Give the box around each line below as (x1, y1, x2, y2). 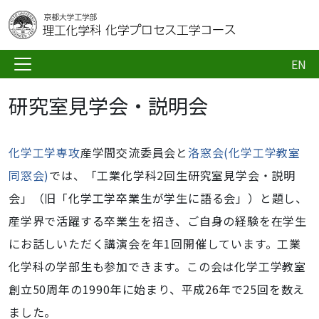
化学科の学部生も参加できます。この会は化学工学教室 (9, 258, 306, 275)
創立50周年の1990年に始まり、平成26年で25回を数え (9, 281, 305, 298)
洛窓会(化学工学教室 (188, 144, 301, 161)
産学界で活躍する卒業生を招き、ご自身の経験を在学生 (9, 212, 307, 229)
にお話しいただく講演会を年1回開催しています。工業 (9, 235, 301, 252)
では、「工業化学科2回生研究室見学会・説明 (49, 167, 296, 184)
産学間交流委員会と (80, 144, 189, 161)
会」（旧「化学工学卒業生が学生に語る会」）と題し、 (9, 189, 308, 206)
